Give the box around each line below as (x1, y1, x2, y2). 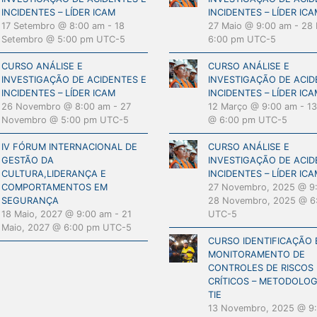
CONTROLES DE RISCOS (208, 263, 313, 273)
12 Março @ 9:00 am (208, 101, 297, 112)
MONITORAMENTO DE (208, 249, 305, 260)
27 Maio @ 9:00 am (208, 21, 292, 31)
